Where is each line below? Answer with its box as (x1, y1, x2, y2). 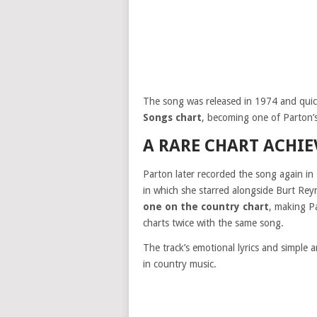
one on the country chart (143, 201, 269, 212)
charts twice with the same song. (143, 217, 284, 229)
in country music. (143, 258, 217, 270)
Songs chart (143, 112, 202, 123)
